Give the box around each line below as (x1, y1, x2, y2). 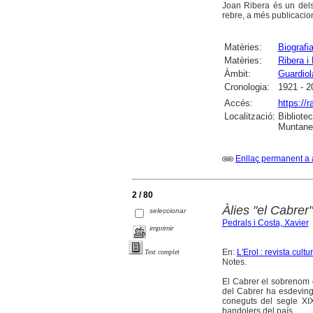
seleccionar (150, 206, 187, 214)
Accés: (224, 97, 253, 108)
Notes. (221, 257, 247, 267)
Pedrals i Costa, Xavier (221, 218, 309, 228)
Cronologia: (224, 81, 270, 92)
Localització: (224, 110, 275, 122)
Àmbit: (224, 68, 251, 79)
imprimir (150, 224, 174, 232)
